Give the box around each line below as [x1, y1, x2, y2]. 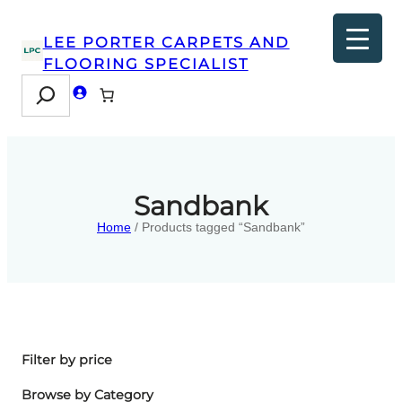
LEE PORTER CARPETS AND [42, 33, 290, 51]
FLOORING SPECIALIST [42, 55, 249, 73]
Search [21, 76, 69, 92]
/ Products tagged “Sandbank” [131, 220, 305, 235]
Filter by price [22, 352, 112, 369]
